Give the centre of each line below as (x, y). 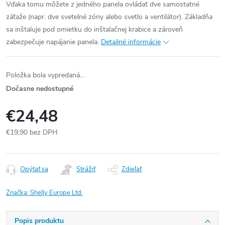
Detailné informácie (131, 42)
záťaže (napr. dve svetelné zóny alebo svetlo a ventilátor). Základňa (109, 17)
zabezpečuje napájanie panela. (52, 42)
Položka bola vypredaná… (45, 75)
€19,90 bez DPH (32, 132)
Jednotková (23, 143)
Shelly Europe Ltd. (57, 193)
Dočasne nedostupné (40, 89)
